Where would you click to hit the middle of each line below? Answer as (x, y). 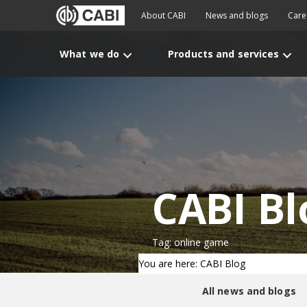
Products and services (224, 54)
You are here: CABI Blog (192, 263)
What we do (90, 54)
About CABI (163, 15)
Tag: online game (191, 242)
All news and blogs (249, 291)
